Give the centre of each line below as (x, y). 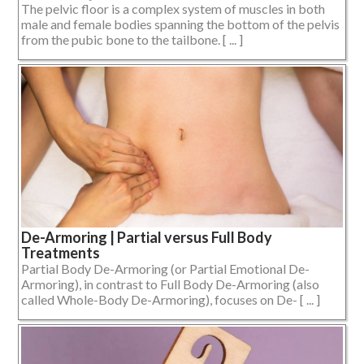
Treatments (61, 252)
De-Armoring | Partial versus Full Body (147, 237)
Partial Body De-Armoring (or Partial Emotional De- (165, 268)
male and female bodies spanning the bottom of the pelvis (180, 24)
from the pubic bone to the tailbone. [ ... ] (132, 39)
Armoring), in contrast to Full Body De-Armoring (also (170, 284)
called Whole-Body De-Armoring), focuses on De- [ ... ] (171, 299)
